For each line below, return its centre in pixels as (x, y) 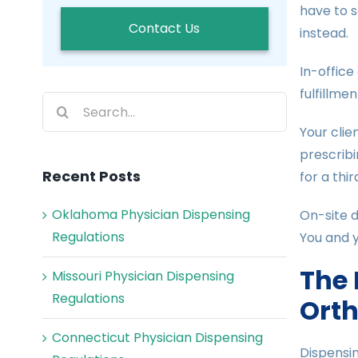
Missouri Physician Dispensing (143, 276)
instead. (324, 34)
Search (64, 102)
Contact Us (165, 29)
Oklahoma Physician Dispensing (151, 215)
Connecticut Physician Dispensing (157, 338)
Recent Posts (91, 177)
